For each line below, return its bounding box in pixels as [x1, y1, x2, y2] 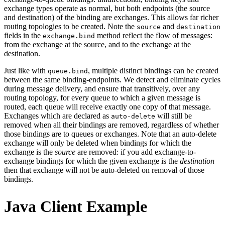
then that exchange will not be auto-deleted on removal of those [4, 166, 204, 175]
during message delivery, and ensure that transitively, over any [4, 84, 200, 93]
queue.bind [48, 67, 88, 75]
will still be [155, 111, 192, 121]
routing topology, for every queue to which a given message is [4, 93, 200, 102]
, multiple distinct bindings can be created [88, 66, 218, 75]
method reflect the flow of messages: [95, 31, 212, 40]
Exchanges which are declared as [4, 111, 111, 121]
